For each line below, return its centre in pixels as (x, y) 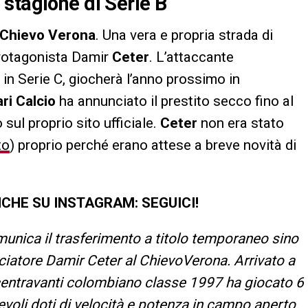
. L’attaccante (191, 57)
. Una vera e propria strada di (184, 35)
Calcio (36, 101)
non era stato (242, 123)
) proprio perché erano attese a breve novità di (153, 145)
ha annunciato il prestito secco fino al (175, 101)
